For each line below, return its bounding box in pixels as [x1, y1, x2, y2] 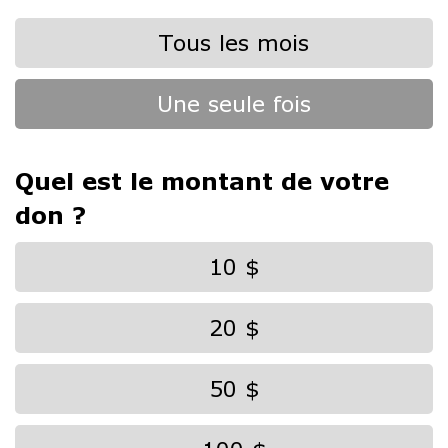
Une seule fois [157, 90, 311, 117]
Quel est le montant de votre [15, 167, 389, 195]
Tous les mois [159, 29, 309, 56]
